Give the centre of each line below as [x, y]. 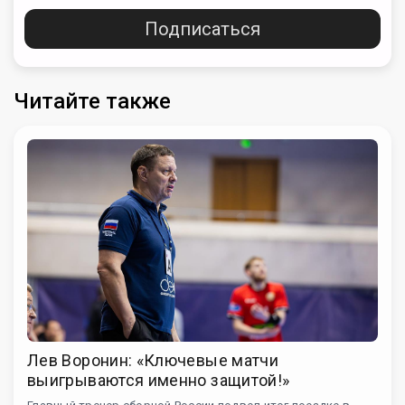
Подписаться [202, 28]
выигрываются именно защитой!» [159, 380]
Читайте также [92, 102]
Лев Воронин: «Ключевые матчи [153, 360]
